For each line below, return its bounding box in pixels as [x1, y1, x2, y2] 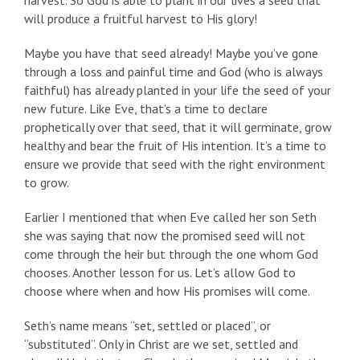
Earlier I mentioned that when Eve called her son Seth [24, 209, 317, 226]
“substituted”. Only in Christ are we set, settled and [24, 336, 298, 353]
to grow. [24, 174, 69, 191]
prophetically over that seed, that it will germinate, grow [24, 119, 332, 136]
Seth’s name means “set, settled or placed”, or [24, 317, 271, 334]
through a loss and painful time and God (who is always [24, 63, 323, 80]
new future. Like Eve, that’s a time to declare [24, 100, 268, 117]
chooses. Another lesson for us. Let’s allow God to [24, 264, 296, 281]
